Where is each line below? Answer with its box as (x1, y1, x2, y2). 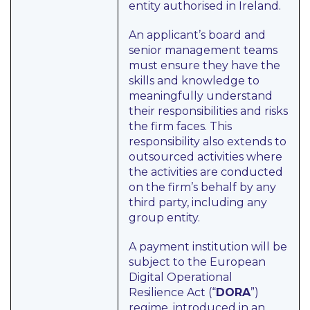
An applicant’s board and (129, 28, 266, 42)
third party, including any (129, 196, 267, 209)
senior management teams (129, 44, 277, 57)
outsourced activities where (129, 150, 282, 163)
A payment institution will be (129, 240, 287, 253)
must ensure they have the (129, 59, 280, 72)
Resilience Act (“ (129, 286, 216, 299)
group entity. (129, 211, 200, 224)
